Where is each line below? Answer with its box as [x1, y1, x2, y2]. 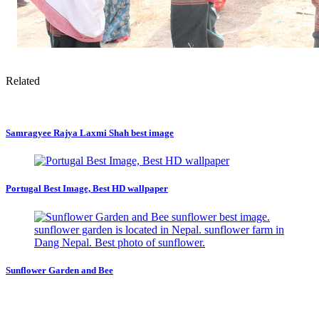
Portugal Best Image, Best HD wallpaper [6, 183, 168, 194]
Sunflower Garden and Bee [6, 264, 113, 276]
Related [6, 74, 40, 87]
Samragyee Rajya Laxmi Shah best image [6, 127, 174, 139]
